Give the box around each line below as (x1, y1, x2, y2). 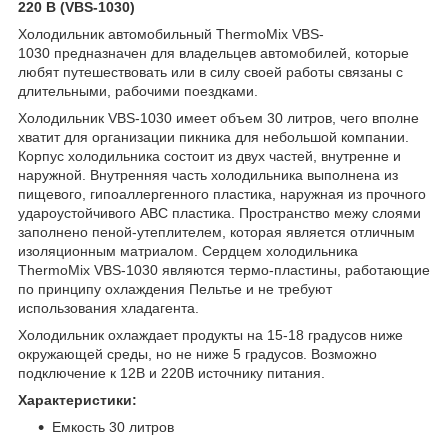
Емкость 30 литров (52, 418, 174, 435)
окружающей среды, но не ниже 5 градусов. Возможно (18, 345, 377, 362)
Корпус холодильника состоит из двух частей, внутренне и (18, 147, 401, 164)
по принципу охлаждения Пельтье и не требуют (18, 280, 332, 297)
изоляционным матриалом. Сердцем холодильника (18, 242, 358, 259)
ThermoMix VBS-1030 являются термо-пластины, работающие (18, 261, 430, 278)
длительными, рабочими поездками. (18, 82, 258, 99)
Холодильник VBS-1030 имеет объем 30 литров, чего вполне (18, 109, 419, 126)
